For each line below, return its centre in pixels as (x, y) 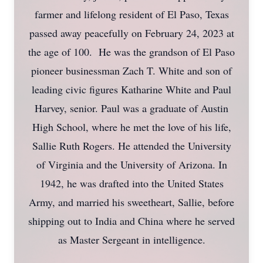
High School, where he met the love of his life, (131, 127)
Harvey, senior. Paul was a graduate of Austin (131, 108)
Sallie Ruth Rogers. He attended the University (131, 146)
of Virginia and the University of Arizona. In (131, 164)
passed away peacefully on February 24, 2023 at (131, 33)
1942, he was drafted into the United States (131, 183)
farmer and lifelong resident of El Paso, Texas (131, 14)
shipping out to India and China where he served (131, 221)
